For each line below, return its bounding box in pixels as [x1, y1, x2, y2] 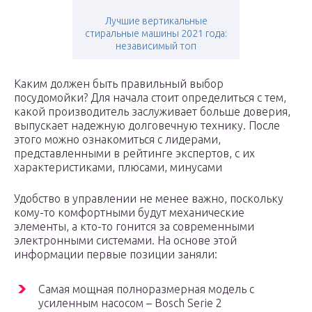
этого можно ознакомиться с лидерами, [14, 133, 221, 146]
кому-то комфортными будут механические [14, 206, 244, 219]
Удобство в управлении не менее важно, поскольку [14, 192, 283, 205]
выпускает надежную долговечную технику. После [14, 119, 280, 132]
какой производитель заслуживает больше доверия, [14, 105, 290, 118]
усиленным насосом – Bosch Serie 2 [38, 297, 222, 310]
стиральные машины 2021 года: [85, 28, 227, 40]
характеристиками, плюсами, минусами [14, 161, 222, 174]
